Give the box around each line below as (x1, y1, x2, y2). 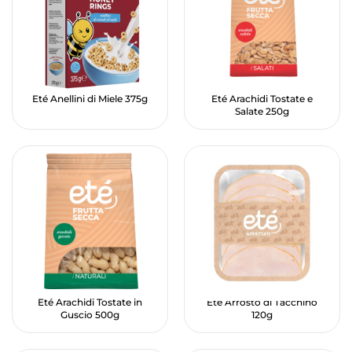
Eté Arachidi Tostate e (211, 93, 313, 105)
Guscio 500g (60, 310, 119, 321)
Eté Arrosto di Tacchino (207, 297, 317, 309)
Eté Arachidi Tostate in (38, 297, 142, 309)
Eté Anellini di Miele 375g (32, 93, 148, 105)
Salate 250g (235, 106, 289, 118)
